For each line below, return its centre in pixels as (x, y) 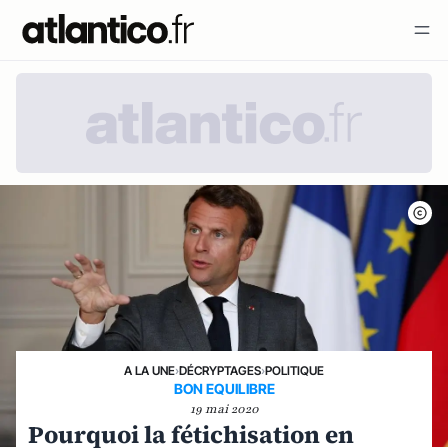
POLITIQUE (294, 370)
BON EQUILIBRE (224, 388)
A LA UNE (149, 370)
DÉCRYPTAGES (220, 370)
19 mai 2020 (224, 409)
